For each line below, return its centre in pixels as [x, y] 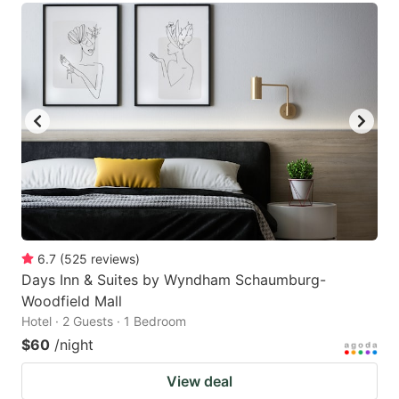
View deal [199, 381]
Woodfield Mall [72, 301]
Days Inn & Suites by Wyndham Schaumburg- [174, 279]
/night [74, 344]
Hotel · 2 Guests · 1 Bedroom [104, 321]
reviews [113, 258]
